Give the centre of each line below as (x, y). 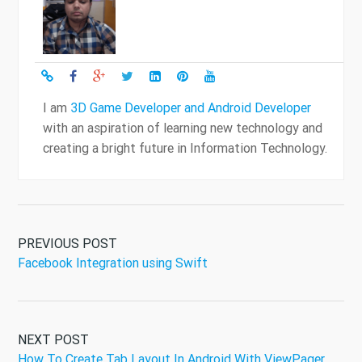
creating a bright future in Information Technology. (185, 148)
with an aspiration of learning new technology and (183, 128)
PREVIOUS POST (67, 244)
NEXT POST (53, 340)
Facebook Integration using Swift (113, 263)
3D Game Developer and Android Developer (191, 108)
